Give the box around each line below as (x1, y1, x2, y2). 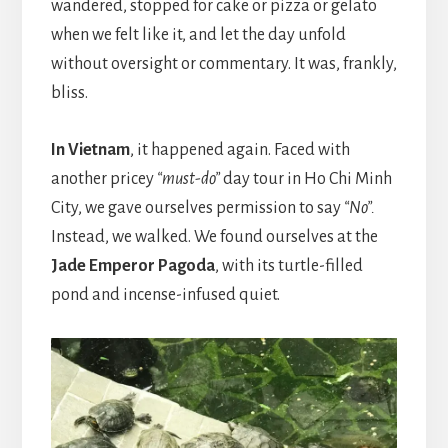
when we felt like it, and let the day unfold (50, 26, 346, 45)
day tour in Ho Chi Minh (219, 170, 392, 189)
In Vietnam (50, 141, 130, 160)
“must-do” (156, 170, 220, 189)
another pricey (50, 170, 157, 189)
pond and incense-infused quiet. (50, 286, 280, 305)
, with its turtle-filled (214, 257, 363, 276)
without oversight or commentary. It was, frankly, (50, 55, 397, 74)
